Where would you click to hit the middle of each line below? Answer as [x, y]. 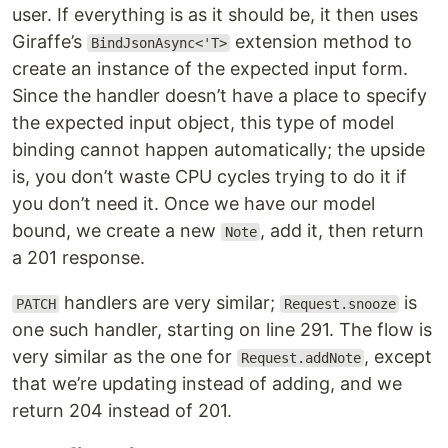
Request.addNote [300, 358]
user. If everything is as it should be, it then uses [215, 14]
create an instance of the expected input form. [210, 68]
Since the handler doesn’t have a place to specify [219, 95]
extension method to [321, 41]
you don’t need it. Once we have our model [193, 203]
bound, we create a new [116, 230]
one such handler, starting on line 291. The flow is [222, 329]
